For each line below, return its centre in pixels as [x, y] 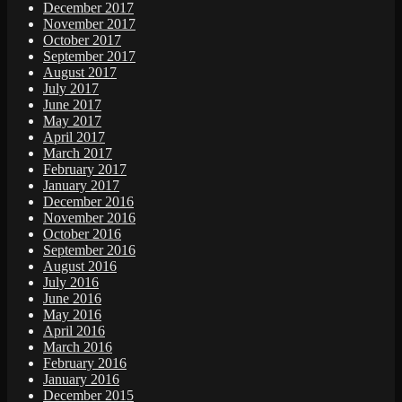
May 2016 [72, 315]
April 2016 [74, 331]
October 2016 [82, 234]
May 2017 [72, 121]
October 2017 [82, 40]
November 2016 [89, 218]
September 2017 [89, 57]
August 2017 [80, 73]
